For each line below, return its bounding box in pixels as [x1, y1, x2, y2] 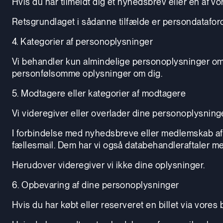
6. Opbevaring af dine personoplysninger [12, 179, 179, 190]
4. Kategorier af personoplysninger [12, 36, 153, 47]
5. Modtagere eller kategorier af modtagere [12, 88, 186, 99]
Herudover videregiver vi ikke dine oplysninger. [12, 159, 205, 170]
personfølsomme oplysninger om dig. [12, 68, 163, 79]
